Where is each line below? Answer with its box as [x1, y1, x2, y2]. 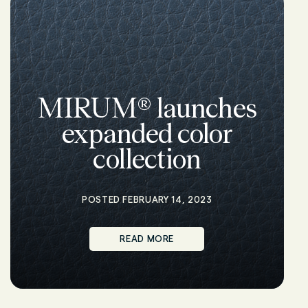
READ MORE [120, 234, 175, 243]
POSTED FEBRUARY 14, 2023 [81, 195, 212, 204]
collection [93, 143, 201, 175]
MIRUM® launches [36, 92, 257, 124]
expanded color [62, 118, 232, 149]
